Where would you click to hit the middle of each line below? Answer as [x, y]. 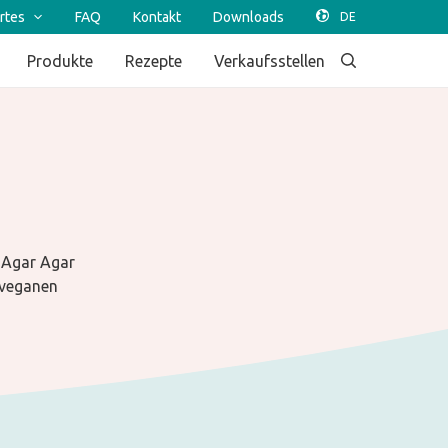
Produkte [60, 60]
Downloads [248, 17]
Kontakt [157, 17]
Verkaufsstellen [269, 60]
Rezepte [153, 60]
